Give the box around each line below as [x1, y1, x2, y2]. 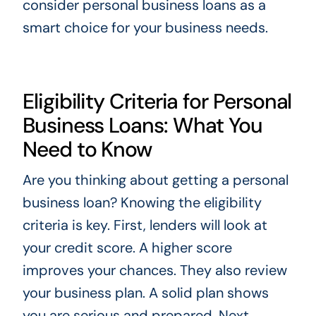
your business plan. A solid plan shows [22, 283, 269, 302]
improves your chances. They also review [22, 260, 287, 279]
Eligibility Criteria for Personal [22, 87, 292, 115]
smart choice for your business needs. [22, 18, 268, 37]
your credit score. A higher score [22, 238, 232, 257]
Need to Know [22, 135, 152, 163]
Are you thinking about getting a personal [22, 170, 288, 189]
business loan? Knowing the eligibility [22, 193, 262, 212]
